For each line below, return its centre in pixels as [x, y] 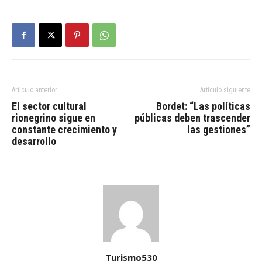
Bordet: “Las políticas [203, 106]
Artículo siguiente [225, 90]
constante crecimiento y [64, 130]
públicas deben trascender [192, 118]
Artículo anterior [35, 90]
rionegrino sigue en [54, 118]
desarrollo [34, 141]
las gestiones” [219, 130]
